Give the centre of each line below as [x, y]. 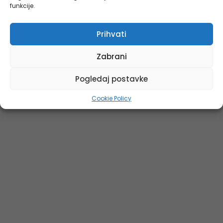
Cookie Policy [111, 98]
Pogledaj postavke [111, 79]
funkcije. [22, 6]
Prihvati [111, 34]
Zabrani [111, 56]
